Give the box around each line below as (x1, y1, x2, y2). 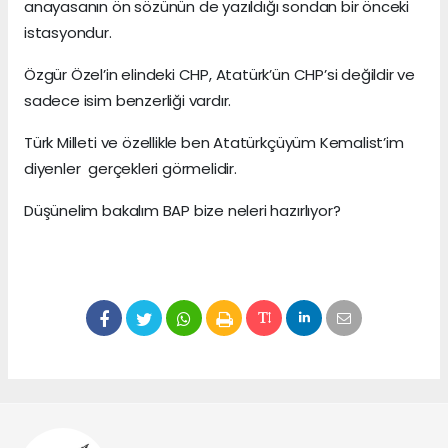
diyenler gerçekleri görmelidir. (24, 157, 237, 179)
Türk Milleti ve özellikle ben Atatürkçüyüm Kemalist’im (24, 131, 404, 153)
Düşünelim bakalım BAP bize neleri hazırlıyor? (24, 199, 341, 221)
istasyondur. (24, 21, 112, 43)
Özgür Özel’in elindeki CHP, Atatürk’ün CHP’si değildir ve (24, 63, 416, 85)
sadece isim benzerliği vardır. (24, 89, 232, 111)
